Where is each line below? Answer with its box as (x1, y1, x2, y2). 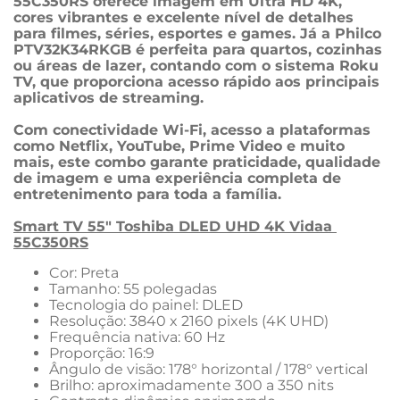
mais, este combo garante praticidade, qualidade (13, 154, 385, 171)
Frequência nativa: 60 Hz (49, 329, 225, 346)
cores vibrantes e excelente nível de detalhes (13, 9, 358, 26)
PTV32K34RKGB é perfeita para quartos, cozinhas (13, 41, 387, 58)
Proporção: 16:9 (49, 345, 154, 362)
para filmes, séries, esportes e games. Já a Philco (13, 25, 386, 42)
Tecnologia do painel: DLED (49, 296, 243, 313)
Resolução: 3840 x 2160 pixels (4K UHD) (49, 312, 329, 329)
